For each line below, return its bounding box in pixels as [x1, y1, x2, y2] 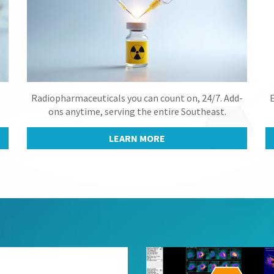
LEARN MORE [109, 132, 165, 145]
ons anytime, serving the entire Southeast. [48, 105, 226, 118]
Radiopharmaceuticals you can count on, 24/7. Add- [31, 92, 243, 105]
